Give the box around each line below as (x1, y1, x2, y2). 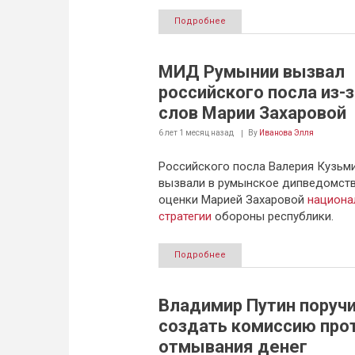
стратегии (158, 209, 212, 223)
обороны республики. (211, 209, 334, 223)
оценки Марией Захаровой (158, 193, 307, 207)
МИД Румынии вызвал (158, 62, 345, 82)
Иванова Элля (258, 128, 314, 137)
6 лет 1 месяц (158, 128, 209, 137)
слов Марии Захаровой (158, 103, 346, 123)
